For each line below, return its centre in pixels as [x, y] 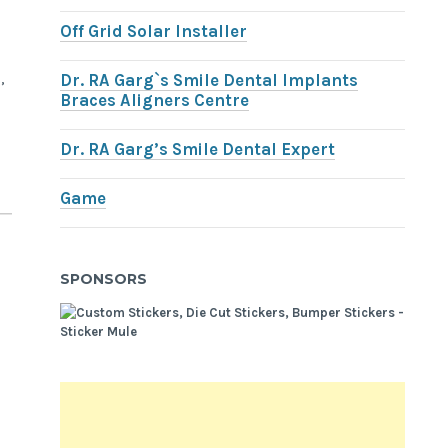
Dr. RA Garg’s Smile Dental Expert [198, 150]
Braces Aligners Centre [155, 101]
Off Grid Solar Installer [154, 32]
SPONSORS [104, 278]
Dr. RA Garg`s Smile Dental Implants [209, 81]
